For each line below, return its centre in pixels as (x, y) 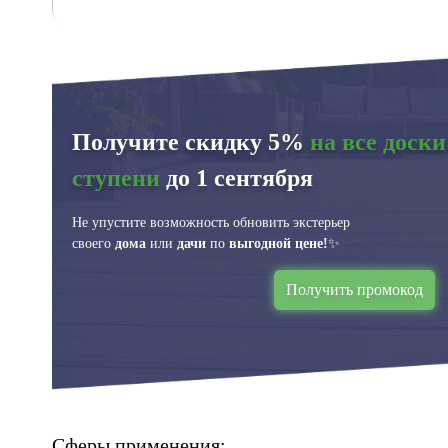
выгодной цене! (278, 243)
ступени (116, 178)
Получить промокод (354, 289)
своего (93, 243)
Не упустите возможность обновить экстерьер (211, 222)
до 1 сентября (236, 178)
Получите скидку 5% (191, 142)
